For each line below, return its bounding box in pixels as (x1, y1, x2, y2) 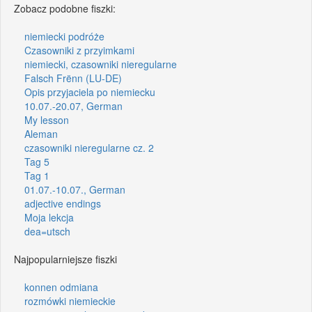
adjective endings (24, 196, 101, 210)
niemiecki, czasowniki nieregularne (24, 56, 177, 71)
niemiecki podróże (24, 29, 104, 43)
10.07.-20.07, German (24, 98, 123, 113)
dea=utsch (24, 224, 70, 238)
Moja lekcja (24, 210, 74, 224)
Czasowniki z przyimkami (24, 42, 134, 57)
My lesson (24, 112, 69, 127)
